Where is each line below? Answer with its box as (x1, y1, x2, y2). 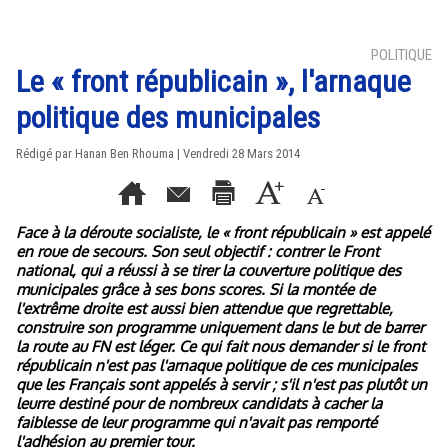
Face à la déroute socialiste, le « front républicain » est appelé (16, 223, 430, 242)
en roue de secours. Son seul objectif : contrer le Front (16, 242, 379, 261)
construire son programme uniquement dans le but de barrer (16, 318, 424, 337)
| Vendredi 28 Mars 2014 (174, 146, 300, 161)
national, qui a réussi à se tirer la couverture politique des (16, 261, 401, 280)
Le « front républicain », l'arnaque (16, 64, 411, 99)
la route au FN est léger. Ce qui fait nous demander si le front (16, 337, 425, 356)
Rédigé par (16, 146, 75, 161)
